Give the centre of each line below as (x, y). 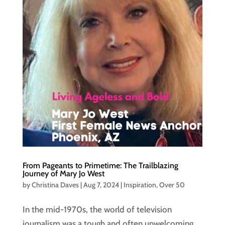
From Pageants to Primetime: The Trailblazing (100, 166)
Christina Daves (55, 185)
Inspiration (140, 185)
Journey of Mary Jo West (63, 174)
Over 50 (172, 185)
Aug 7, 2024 (101, 185)
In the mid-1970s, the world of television (97, 210)
